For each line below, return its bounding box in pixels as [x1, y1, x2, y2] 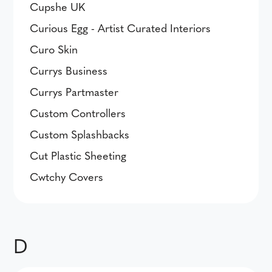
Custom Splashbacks [30, 126, 130, 141]
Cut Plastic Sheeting [30, 148, 127, 163]
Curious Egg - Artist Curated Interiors [30, 20, 211, 35]
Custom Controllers [30, 105, 126, 120]
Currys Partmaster [30, 84, 119, 99]
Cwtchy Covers [30, 169, 104, 184]
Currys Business [30, 63, 108, 78]
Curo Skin [30, 41, 78, 56]
